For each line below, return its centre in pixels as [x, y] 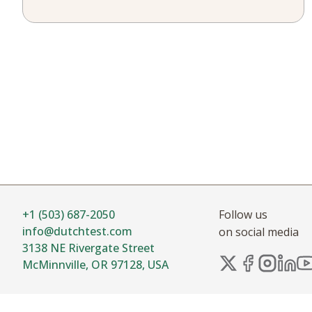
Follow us [243, 214]
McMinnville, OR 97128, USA [95, 265]
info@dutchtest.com [77, 231]
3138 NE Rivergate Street [88, 248]
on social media [259, 232]
